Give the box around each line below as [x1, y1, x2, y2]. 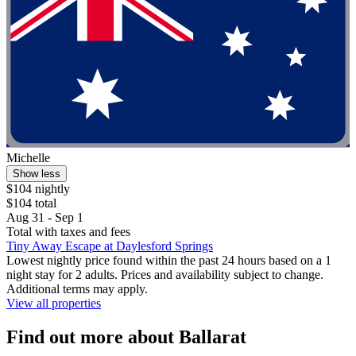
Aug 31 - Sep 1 [6, 211, 83, 225]
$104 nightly [6, 182, 70, 196]
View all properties [6, 296, 101, 311]
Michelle [6, 151, 50, 165]
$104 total [6, 196, 56, 211]
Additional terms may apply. [6, 282, 148, 296]
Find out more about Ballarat [6, 327, 246, 348]
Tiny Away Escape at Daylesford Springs [6, 239, 213, 253]
